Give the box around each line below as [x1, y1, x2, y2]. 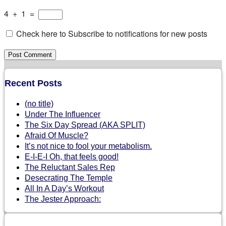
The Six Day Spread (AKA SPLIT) [25, 121, 145, 130]
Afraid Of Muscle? [25, 131, 88, 140]
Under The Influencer [25, 110, 100, 119]
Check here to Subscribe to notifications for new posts [14, 28, 207, 40]
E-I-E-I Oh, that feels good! [25, 152, 119, 161]
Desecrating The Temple [25, 174, 112, 183]
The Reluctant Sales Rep [25, 163, 115, 172]
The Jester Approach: [25, 195, 101, 204]
